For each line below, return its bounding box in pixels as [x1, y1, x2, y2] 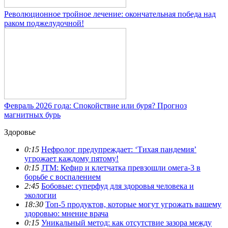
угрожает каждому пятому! [24, 154, 119, 163]
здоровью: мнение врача [24, 209, 108, 218]
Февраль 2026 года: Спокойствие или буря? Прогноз [4, 101, 187, 110]
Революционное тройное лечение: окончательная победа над [4, 9, 216, 18]
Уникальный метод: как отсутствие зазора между [41, 218, 212, 227]
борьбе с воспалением [24, 172, 101, 181]
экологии [24, 190, 56, 199]
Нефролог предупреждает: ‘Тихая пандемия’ [41, 145, 196, 154]
